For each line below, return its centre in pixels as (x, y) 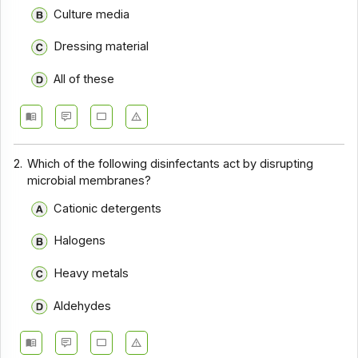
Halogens (79, 241)
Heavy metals (91, 274)
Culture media (91, 14)
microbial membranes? (89, 181)
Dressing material (101, 47)
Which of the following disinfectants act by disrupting (171, 164)
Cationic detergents (107, 208)
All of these (84, 80)
